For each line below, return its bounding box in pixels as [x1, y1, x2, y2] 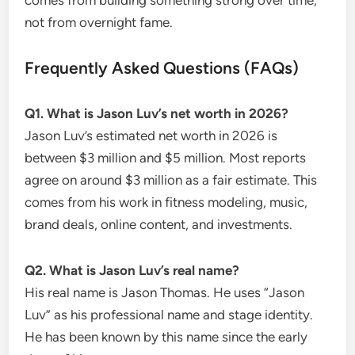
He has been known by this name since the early [25, 328, 308, 345]
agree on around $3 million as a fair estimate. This [25, 171, 318, 188]
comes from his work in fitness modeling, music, [25, 193, 308, 210]
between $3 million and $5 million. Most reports [25, 149, 307, 166]
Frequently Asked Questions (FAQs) [25, 57, 300, 78]
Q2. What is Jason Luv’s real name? [25, 261, 240, 278]
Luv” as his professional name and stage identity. [25, 306, 314, 323]
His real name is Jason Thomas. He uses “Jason [25, 284, 305, 300]
